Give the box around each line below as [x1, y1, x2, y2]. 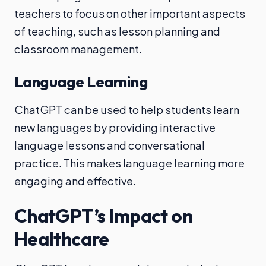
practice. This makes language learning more [14, 156, 245, 170]
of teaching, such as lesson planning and [14, 24, 220, 38]
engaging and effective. [14, 174, 136, 188]
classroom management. [14, 42, 142, 56]
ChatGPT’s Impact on [14, 204, 192, 227]
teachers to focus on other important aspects [14, 7, 245, 20]
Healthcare [14, 227, 109, 251]
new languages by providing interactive [14, 121, 216, 134]
